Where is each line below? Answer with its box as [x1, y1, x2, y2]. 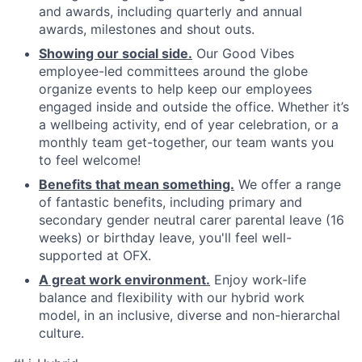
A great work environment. [39, 271, 210, 288]
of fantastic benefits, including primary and [39, 193, 302, 210]
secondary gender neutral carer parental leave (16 [39, 211, 344, 228]
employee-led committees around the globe [39, 62, 308, 79]
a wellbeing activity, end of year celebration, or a [39, 116, 339, 133]
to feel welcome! [39, 151, 141, 168]
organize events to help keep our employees [39, 80, 312, 97]
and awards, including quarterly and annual [39, 2, 302, 19]
